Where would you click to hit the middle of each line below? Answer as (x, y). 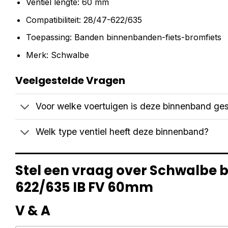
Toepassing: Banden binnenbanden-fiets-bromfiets (123, 37)
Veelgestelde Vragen (70, 80)
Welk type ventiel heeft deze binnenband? (122, 132)
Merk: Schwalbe (57, 55)
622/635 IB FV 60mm (84, 187)
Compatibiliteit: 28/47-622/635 (84, 20)
